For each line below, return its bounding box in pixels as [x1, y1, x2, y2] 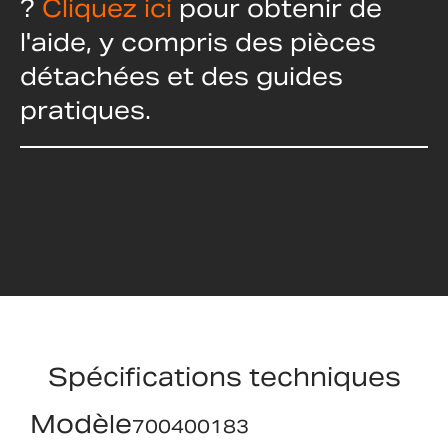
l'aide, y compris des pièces [20, 27, 376, 58]
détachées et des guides [20, 61, 343, 92]
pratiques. [20, 95, 151, 126]
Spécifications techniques [47, 361, 401, 393]
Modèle [30, 408, 132, 441]
